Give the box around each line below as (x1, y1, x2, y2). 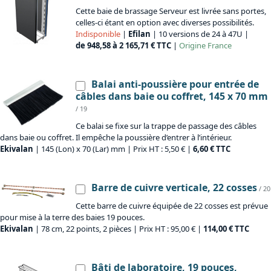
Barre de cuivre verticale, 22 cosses (91, 181, 257, 195)
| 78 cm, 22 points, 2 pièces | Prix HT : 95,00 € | (33, 223, 203, 235)
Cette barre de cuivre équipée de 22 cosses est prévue (76, 200, 268, 212)
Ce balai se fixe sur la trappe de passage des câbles (76, 120, 256, 132)
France (206, 40, 232, 51)
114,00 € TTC (203, 223, 249, 235)
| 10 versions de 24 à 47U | (151, 28, 249, 40)
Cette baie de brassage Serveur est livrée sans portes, (76, 5, 266, 17)
